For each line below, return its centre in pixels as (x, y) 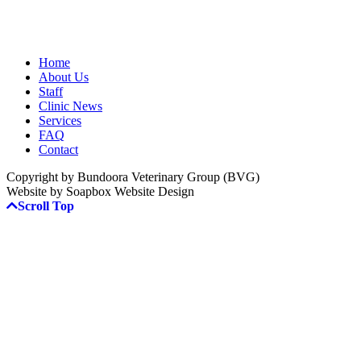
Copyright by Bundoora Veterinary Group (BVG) (133, 177)
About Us (64, 77)
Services (60, 121)
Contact (58, 150)
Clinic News (71, 106)
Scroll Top (46, 206)
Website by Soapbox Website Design (100, 192)
